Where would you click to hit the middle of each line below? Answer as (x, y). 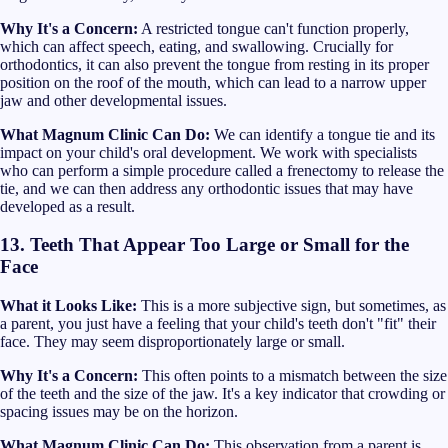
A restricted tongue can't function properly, (273, 28)
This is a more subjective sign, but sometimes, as (291, 306)
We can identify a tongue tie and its (322, 134)
